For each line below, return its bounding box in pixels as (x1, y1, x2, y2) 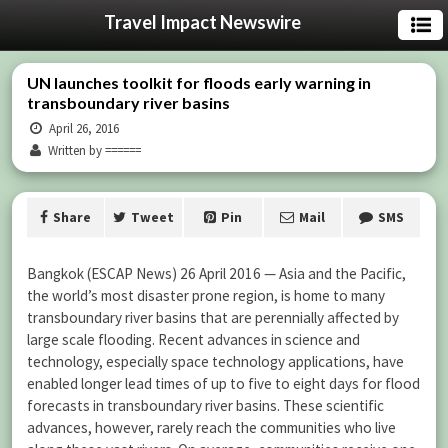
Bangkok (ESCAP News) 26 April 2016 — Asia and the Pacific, (27, 264, 406, 283)
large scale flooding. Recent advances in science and (27, 330, 360, 349)
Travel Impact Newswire (103, 11, 301, 33)
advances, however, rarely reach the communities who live (27, 418, 396, 437)
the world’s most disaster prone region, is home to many (27, 286, 385, 305)
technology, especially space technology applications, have (27, 352, 404, 371)
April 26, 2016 (46, 120, 120, 137)
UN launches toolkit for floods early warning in (27, 73, 371, 92)
